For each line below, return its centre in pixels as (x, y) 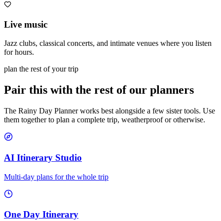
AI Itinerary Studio (43, 157)
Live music (26, 24)
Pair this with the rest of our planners (99, 90)
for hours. (19, 52)
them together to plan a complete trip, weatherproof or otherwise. (105, 120)
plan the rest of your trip (41, 69)
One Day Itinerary (41, 215)
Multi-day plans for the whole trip (56, 177)
